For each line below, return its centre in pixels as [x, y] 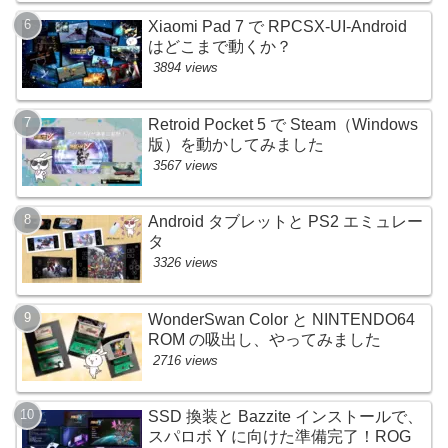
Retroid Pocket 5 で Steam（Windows [283, 124]
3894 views [186, 68]
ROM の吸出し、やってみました [265, 339]
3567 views [186, 165]
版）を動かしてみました [236, 144]
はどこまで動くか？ [220, 47]
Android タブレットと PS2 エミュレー [286, 222]
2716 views [186, 360]
